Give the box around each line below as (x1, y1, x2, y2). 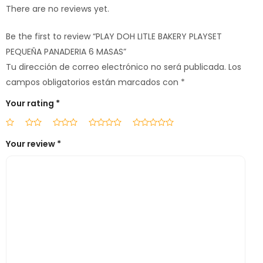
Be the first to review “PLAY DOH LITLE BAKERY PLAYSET (6, 31, 222, 43)
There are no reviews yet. (6, 3, 109, 15)
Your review (6, 138, 57, 150)
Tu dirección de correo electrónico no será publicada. (6, 61, 226, 73)
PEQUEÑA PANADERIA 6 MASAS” (6, 46, 126, 58)
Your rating (6, 97, 56, 110)
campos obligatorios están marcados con (6, 76, 181, 89)
